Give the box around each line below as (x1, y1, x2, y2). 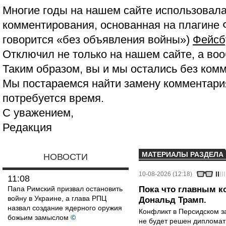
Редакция (3, 121, 52, 134)
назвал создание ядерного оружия (8, 204, 122, 212)
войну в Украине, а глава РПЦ (8, 194, 106, 202)
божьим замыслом (8, 213, 69, 221)
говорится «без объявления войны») (3, 33, 193, 46)
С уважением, (3, 106, 74, 119)
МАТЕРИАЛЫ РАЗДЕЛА (142, 150, 223, 158)
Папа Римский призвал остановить (8, 185, 123, 193)
